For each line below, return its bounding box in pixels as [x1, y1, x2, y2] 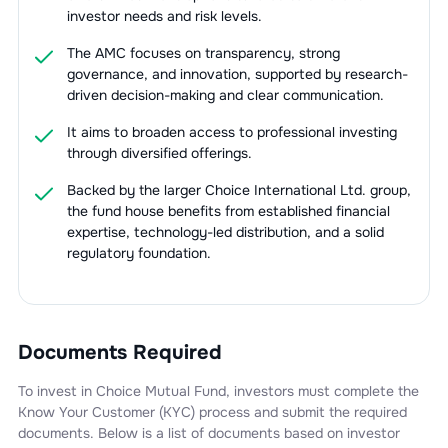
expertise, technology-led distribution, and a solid [66, 222, 384, 241]
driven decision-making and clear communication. [66, 85, 384, 104]
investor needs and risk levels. [66, 6, 262, 25]
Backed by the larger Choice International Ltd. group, [66, 180, 411, 199]
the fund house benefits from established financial [66, 201, 390, 220]
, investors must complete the [225, 381, 419, 400]
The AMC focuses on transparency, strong [66, 43, 340, 62]
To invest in [17, 381, 96, 400]
